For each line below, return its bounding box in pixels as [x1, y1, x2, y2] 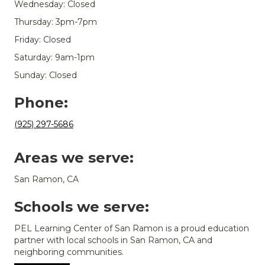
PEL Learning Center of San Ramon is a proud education [14, 223, 249, 234]
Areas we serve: [14, 149, 134, 167]
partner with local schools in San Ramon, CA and [14, 235, 212, 246]
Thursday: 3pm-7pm [14, 17, 97, 28]
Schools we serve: [14, 198, 149, 216]
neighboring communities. [14, 247, 124, 258]
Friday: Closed [14, 34, 71, 46]
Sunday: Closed [14, 70, 77, 81]
